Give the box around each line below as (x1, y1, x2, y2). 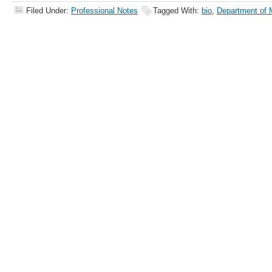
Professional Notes (71, 6, 138, 15)
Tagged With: (153, 6, 202, 15)
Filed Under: (26, 6, 71, 15)
